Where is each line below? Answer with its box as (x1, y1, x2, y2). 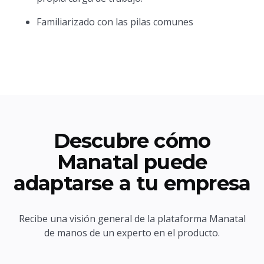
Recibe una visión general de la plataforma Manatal (18, 212, 246, 225)
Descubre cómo (53, 128, 211, 153)
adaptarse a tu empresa (13, 171, 251, 196)
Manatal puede (57, 150, 207, 174)
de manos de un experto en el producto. (44, 226, 220, 239)
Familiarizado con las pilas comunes (37, 15, 194, 28)
